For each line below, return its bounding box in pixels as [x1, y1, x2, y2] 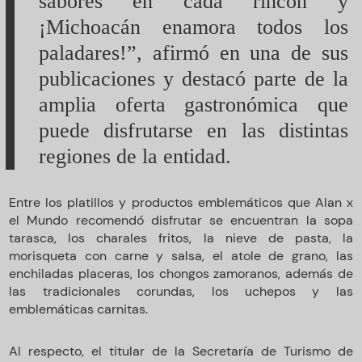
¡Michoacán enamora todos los [38, 15, 348, 39]
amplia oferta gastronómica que [38, 92, 348, 116]
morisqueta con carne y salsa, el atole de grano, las [9, 246, 353, 264]
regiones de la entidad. [38, 144, 231, 168]
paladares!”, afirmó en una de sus [38, 40, 348, 65]
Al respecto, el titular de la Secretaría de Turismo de [9, 342, 353, 360]
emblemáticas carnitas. [9, 300, 149, 318]
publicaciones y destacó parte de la [38, 66, 348, 90]
